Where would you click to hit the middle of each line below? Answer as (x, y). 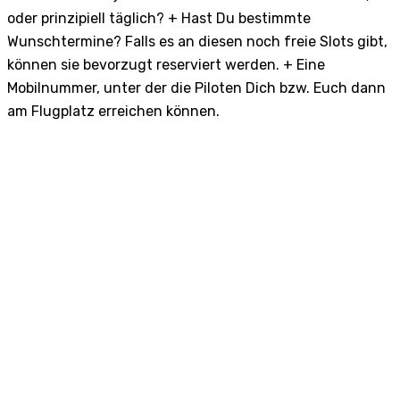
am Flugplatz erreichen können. (113, 112)
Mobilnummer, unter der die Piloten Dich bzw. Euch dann (196, 88)
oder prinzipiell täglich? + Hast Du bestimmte (159, 19)
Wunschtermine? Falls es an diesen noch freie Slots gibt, (197, 42)
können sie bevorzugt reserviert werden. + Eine (166, 65)
